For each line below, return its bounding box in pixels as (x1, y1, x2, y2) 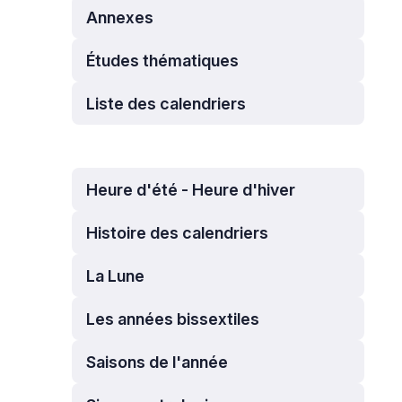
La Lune (86, 266, 144, 285)
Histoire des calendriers (86, 223, 268, 242)
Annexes (86, 7, 153, 27)
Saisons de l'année (86, 352, 228, 371)
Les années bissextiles (86, 309, 259, 328)
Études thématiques (86, 50, 239, 70)
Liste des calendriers (86, 93, 246, 113)
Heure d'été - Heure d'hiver (86, 179, 295, 199)
